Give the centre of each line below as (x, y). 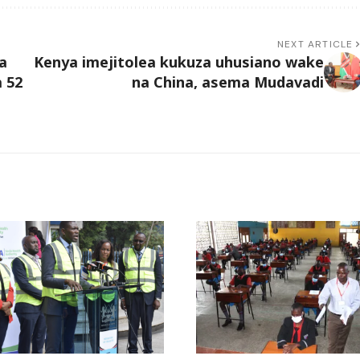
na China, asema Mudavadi (227, 82)
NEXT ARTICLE (315, 45)
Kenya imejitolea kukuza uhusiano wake (178, 62)
